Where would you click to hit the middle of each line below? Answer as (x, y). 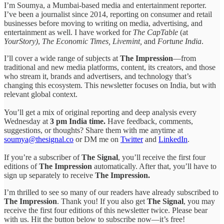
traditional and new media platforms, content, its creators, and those (110, 67)
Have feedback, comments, (150, 121)
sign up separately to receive (49, 175)
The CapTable (156, 32)
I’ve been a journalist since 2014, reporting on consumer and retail (108, 14)
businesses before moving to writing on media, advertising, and (103, 23)
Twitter (132, 139)
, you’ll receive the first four (162, 157)
